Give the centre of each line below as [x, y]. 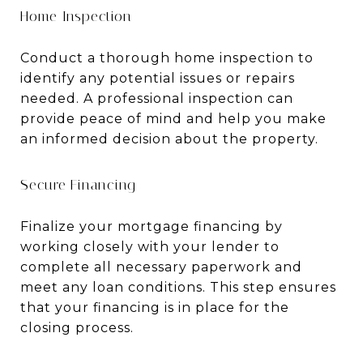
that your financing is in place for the [155, 307]
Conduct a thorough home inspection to [167, 58]
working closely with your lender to [150, 246]
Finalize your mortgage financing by [152, 226]
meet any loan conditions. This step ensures [178, 287]
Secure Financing [78, 184]
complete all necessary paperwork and [161, 267]
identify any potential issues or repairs [158, 78]
